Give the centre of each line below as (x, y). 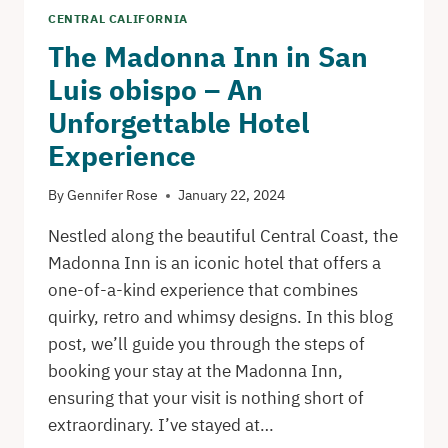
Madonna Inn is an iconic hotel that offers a (214, 263)
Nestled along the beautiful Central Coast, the (223, 236)
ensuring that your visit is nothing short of (206, 398)
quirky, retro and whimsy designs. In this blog (220, 317)
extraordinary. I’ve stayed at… (161, 425)
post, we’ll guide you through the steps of (206, 344)
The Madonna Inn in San (208, 56)
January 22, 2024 (232, 195)
